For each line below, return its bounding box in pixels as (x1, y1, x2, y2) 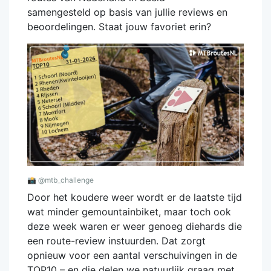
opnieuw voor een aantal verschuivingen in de (27, 249, 237, 261)
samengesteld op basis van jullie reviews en (27, 6, 227, 18)
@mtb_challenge (36, 175, 94, 184)
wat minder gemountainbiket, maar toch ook (27, 205, 231, 218)
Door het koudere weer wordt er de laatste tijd (27, 191, 242, 203)
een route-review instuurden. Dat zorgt (27, 234, 206, 247)
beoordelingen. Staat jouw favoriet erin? (27, 21, 214, 33)
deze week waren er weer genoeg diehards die (27, 220, 242, 232)
